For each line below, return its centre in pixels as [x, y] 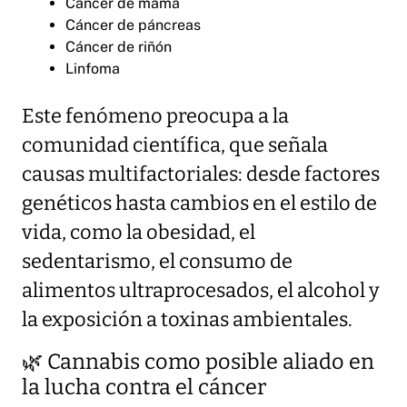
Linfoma [93, 69]
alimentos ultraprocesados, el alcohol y [201, 291]
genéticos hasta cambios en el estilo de [199, 204]
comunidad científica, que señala [175, 146]
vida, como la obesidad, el [139, 233]
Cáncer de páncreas [133, 25]
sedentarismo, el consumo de [157, 262]
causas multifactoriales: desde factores [201, 175]
